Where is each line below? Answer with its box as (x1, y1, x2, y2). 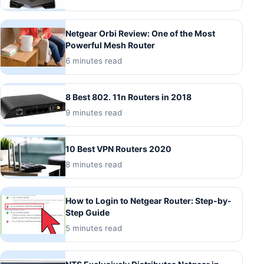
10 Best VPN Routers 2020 (65, 144, 171, 154)
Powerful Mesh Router (65, 40, 155, 50)
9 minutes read (65, 108, 122, 117)
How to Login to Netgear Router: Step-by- (65, 196, 232, 206)
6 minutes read (65, 56, 122, 65)
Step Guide (65, 207, 110, 217)
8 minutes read (65, 160, 122, 169)
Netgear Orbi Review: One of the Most (65, 28, 215, 38)
